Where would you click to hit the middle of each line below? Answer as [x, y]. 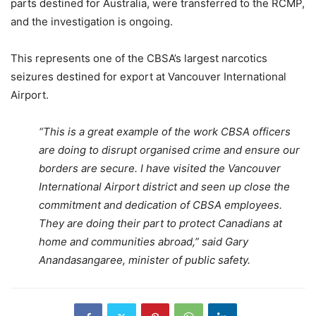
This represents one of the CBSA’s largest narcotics [139, 58]
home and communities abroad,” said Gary [144, 241]
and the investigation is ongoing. [92, 21]
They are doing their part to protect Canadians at [160, 223]
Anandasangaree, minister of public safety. [145, 260]
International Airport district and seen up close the [164, 186]
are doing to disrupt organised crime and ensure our [169, 150]
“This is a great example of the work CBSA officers [165, 131]
